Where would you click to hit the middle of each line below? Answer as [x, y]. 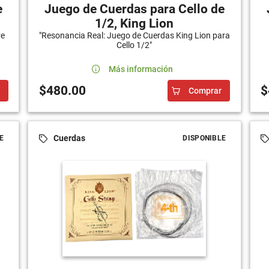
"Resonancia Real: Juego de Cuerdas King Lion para [134, 35]
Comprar [205, 90]
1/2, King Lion [134, 23]
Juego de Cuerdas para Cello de [134, 9]
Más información [141, 69]
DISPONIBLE [204, 138]
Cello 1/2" [134, 45]
